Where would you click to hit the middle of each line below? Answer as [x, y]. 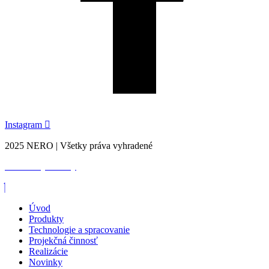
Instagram [23, 124]
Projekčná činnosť [63, 240]
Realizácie [48, 251]
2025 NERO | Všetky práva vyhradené [79, 145]
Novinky [46, 262]
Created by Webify [41, 166]
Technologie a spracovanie [79, 229]
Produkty [46, 219]
